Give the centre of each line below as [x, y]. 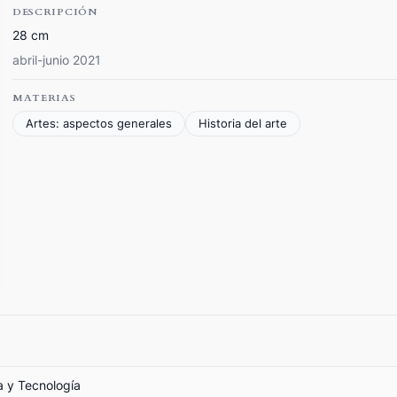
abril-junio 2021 [57, 60]
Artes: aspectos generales [99, 123]
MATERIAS [44, 97]
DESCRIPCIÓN [55, 12]
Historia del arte [243, 123]
